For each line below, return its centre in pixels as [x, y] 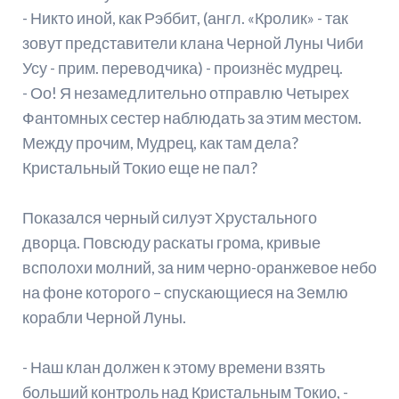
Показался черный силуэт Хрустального [169, 218]
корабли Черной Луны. [104, 318]
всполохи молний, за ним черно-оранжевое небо [199, 268]
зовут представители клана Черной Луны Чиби [192, 43]
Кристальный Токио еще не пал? [139, 168]
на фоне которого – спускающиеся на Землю [185, 293]
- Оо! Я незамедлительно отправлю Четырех [185, 93]
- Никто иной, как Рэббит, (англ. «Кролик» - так [185, 18]
